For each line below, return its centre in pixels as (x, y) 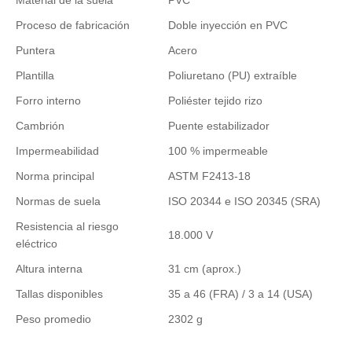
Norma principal (55, 176)
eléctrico (37, 243)
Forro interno (48, 100)
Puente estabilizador (219, 125)
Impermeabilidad (57, 150)
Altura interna (49, 268)
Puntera (35, 50)
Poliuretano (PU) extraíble (233, 75)
